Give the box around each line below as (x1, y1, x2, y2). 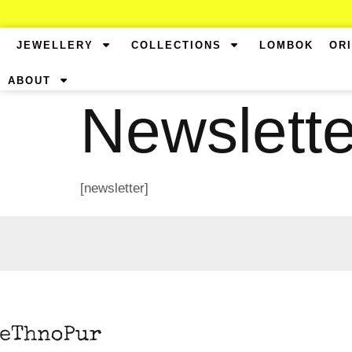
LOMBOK (259, 39, 313, 51)
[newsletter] (80, 181, 148, 196)
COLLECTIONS (131, 39, 231, 51)
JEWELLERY (16, 39, 103, 51)
